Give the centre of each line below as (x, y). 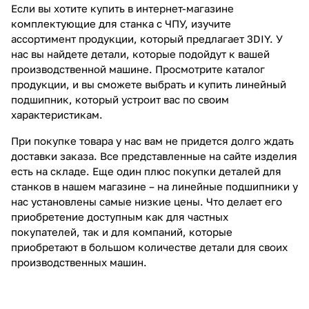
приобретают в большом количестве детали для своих (149, 247)
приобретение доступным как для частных (120, 216)
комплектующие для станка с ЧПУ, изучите (121, 23)
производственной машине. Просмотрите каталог (138, 69)
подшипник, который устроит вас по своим (120, 99)
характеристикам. (57, 114)
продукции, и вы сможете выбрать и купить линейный (149, 84)
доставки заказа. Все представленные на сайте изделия (154, 156)
